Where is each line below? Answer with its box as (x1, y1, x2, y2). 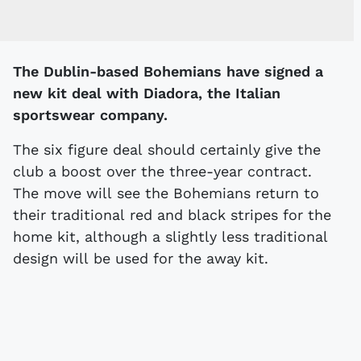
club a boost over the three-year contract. (13, 162, 312, 180)
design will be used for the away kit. (13, 249, 273, 267)
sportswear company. (13, 106, 168, 123)
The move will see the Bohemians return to (13, 184, 319, 201)
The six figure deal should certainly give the (13, 140, 321, 158)
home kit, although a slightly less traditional (13, 227, 328, 245)
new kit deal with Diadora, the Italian (13, 84, 280, 102)
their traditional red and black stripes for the (13, 205, 331, 223)
